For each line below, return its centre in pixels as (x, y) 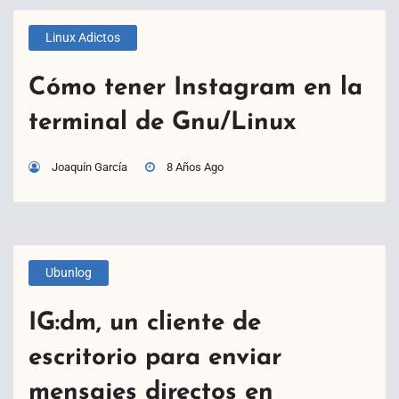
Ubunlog (69, 273)
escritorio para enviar (155, 358)
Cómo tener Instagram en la (195, 88)
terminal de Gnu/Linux (163, 122)
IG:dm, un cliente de (145, 323)
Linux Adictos (83, 38)
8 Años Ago (195, 167)
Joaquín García (90, 167)
